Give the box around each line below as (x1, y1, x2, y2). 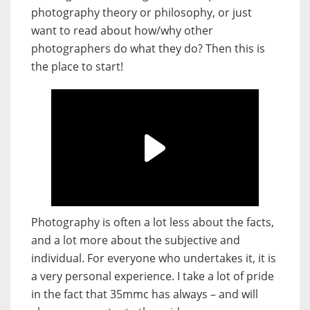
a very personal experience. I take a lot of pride (31, 268, 274, 284)
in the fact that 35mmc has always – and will (31, 286, 258, 302)
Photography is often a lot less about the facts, (31, 215, 274, 230)
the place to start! (31, 59, 123, 75)
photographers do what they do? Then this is (31, 41, 265, 57)
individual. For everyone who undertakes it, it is (31, 250, 276, 266)
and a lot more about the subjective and (31, 232, 240, 248)
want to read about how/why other (31, 23, 213, 39)
